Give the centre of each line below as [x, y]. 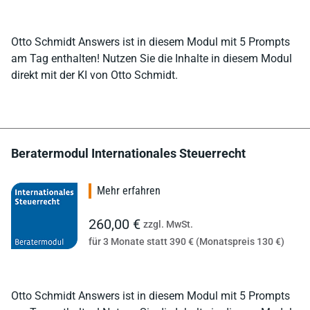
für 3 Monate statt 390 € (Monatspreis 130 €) [186, 241]
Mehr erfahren [129, 190]
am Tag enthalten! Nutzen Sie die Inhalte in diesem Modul [152, 58]
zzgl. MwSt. [168, 224]
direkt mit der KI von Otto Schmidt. [94, 75]
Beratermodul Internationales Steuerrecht [128, 153]
